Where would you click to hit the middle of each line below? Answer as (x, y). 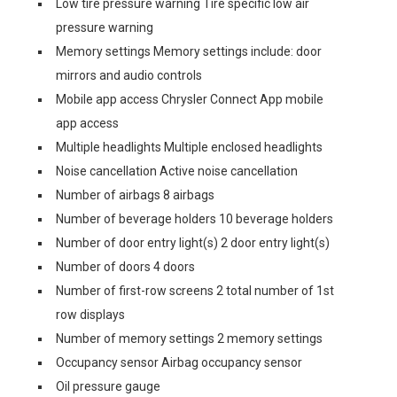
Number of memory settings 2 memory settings (189, 339)
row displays (90, 315)
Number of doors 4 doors (125, 267)
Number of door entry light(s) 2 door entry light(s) (193, 243)
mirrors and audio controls (129, 75)
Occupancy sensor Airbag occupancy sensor (179, 362)
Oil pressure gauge (108, 386)
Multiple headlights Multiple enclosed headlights (189, 147)
